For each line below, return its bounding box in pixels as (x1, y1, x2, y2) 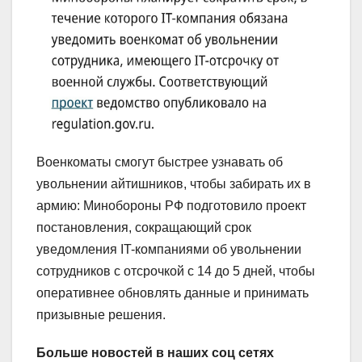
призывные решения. (36, 307, 166, 322)
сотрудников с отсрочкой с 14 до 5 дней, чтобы (36, 263, 315, 278)
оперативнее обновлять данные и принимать (36, 285, 309, 300)
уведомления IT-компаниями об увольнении (36, 242, 301, 256)
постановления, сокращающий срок (36, 220, 251, 234)
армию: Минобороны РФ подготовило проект (36, 198, 306, 213)
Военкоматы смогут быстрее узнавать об (36, 154, 283, 169)
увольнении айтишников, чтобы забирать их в (36, 176, 311, 191)
